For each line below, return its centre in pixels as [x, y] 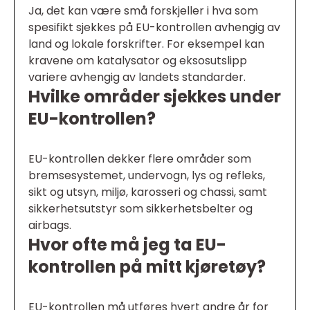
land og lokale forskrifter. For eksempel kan [146, 44]
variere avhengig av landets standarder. [137, 77]
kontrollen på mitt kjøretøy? [147, 267]
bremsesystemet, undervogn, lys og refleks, [147, 175]
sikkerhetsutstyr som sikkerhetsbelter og [140, 209]
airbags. [50, 225]
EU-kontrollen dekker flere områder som [140, 159]
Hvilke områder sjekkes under [155, 97]
